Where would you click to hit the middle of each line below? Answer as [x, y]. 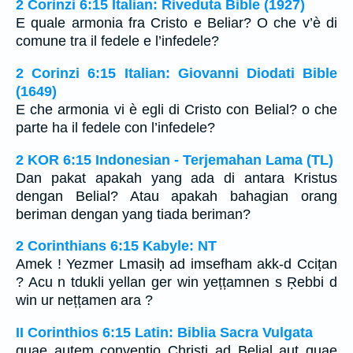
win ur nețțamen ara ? [84, 301]
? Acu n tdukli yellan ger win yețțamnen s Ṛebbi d [176, 282]
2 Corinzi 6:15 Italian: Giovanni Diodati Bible [176, 73]
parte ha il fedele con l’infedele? [115, 128]
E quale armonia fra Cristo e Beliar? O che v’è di [176, 23]
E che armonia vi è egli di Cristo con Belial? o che [176, 110]
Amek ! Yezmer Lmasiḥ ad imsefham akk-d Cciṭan [176, 264]
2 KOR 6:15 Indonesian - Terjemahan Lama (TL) [175, 160]
